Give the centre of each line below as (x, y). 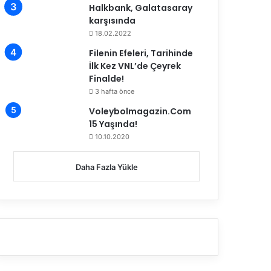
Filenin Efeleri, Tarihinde (141, 53)
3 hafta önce (115, 91)
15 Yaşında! (113, 124)
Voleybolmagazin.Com (140, 111)
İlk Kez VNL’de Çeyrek (135, 66)
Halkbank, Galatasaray (141, 8)
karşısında (113, 20)
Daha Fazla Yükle (106, 167)
